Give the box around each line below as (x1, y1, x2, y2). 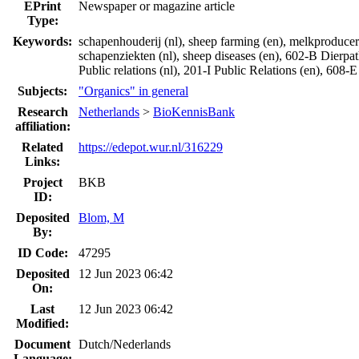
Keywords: (13, 34, 72, 48)
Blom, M (79, 210, 124, 224)
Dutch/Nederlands (79, 337, 171, 351)
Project (22, 175, 63, 189)
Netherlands (79, 104, 139, 119)
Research (17, 104, 68, 119)
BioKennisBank (153, 104, 235, 119)
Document (14, 337, 71, 351)
